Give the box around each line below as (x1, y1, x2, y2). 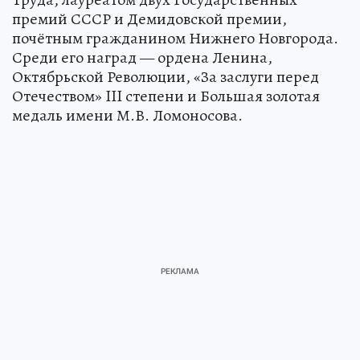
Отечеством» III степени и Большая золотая (12, 84, 320, 107)
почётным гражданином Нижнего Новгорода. (12, 27, 338, 49)
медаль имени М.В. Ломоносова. (12, 104, 243, 126)
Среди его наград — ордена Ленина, (12, 46, 272, 68)
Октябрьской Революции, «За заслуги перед (12, 65, 319, 88)
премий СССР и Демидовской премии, (12, 7, 287, 30)
